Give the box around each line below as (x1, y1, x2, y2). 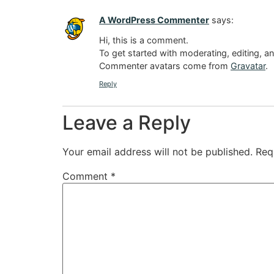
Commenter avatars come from (99, 60, 231, 71)
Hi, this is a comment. (99, 34, 188, 45)
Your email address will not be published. (62, 146, 253, 158)
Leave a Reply (62, 111, 191, 135)
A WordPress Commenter (99, 15, 209, 26)
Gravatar (231, 60, 265, 71)
